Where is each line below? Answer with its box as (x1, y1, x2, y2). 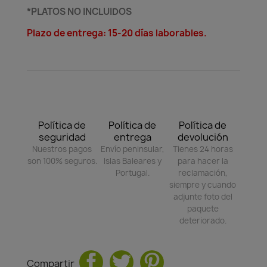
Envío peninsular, (100, 143, 164, 154)
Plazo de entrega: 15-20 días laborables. (27, 27, 207, 39)
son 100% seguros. (27, 155, 97, 166)
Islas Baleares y (103, 155, 162, 166)
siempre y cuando (169, 179, 237, 190)
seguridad (38, 130, 86, 144)
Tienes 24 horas (172, 143, 233, 154)
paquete (187, 203, 219, 214)
